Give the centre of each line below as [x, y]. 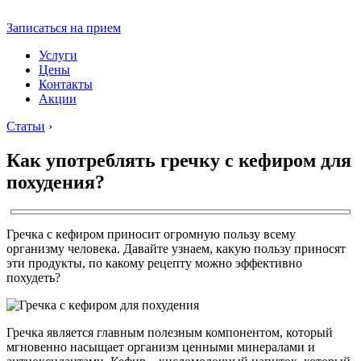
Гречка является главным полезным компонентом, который [170, 332]
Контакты [66, 84]
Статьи [26, 126]
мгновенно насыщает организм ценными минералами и [161, 346]
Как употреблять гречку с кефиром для [179, 160]
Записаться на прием [64, 28]
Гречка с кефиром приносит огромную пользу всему [151, 234]
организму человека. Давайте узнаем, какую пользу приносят [176, 248]
